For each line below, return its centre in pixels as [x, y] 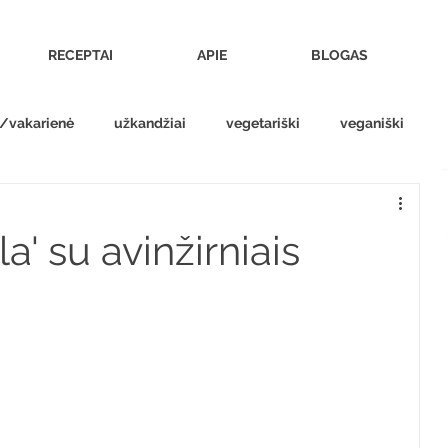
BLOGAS [339, 55]
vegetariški [263, 122]
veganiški [372, 122]
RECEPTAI [80, 55]
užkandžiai [150, 122]
